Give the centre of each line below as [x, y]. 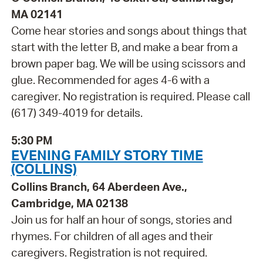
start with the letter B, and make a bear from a [124, 47]
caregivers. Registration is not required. [109, 252]
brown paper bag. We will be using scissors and [128, 63]
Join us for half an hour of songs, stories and [121, 219]
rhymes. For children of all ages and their [112, 236]
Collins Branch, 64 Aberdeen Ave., [99, 186]
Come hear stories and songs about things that [129, 30]
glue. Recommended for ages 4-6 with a [110, 80]
